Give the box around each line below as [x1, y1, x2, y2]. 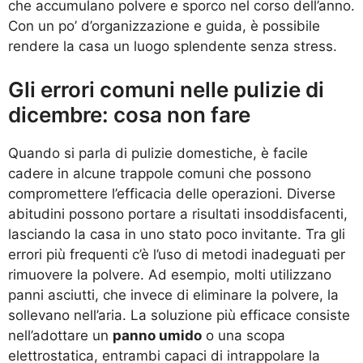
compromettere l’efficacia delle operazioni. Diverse [8, 186, 335, 203]
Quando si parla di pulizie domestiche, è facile [8, 145, 308, 162]
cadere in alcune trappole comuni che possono [8, 165, 311, 182]
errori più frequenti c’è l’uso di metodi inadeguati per [8, 246, 345, 263]
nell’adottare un [8, 327, 113, 344]
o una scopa [202, 327, 285, 344]
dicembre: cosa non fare [8, 102, 250, 128]
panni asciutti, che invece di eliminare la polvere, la [8, 287, 339, 304]
